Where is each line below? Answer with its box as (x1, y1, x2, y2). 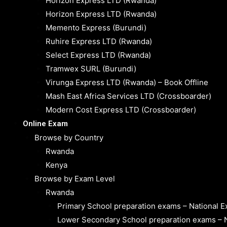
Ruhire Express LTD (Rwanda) (46, 36, 152, 47)
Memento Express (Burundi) (46, 23, 146, 33)
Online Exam (23, 119, 68, 129)
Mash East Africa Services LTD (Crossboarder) (46, 91, 211, 101)
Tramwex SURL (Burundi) (46, 64, 136, 74)
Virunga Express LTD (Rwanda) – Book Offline (46, 78, 208, 88)
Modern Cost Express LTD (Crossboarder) (46, 105, 196, 115)
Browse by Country (34, 133, 103, 143)
